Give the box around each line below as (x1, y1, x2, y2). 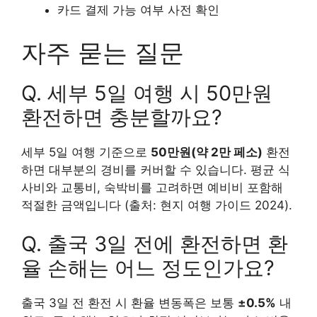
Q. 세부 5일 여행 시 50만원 (21, 80, 272, 105)
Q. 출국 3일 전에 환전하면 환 (21, 231, 288, 257)
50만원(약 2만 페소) (151, 144, 263, 159)
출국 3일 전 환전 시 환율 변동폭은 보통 (21, 296, 238, 311)
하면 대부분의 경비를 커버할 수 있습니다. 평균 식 (21, 162, 290, 177)
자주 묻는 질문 (21, 37, 184, 67)
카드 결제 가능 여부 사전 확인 (57, 3, 219, 18)
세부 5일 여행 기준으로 (21, 144, 151, 159)
